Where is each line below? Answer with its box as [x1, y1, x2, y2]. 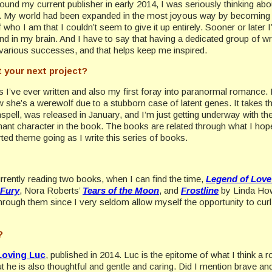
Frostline [181, 185, 219, 195]
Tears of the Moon [83, 185, 159, 195]
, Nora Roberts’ [19, 185, 83, 195]
